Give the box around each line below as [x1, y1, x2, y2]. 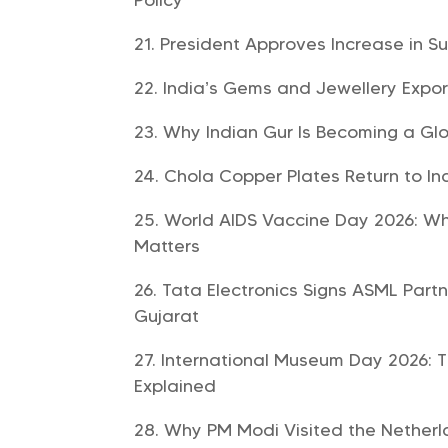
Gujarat [134, 304, 200, 327]
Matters [134, 234, 201, 257]
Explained [134, 374, 217, 397]
